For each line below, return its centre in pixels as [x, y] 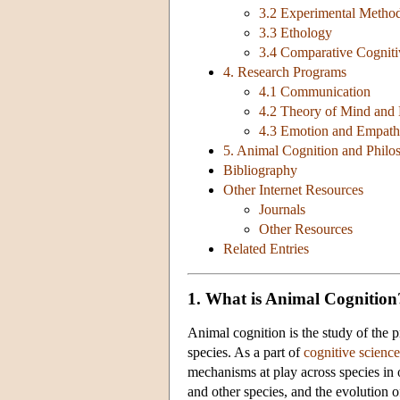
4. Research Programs [285, 72]
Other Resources [306, 229]
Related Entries [266, 249]
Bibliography [260, 171]
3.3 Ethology [296, 33]
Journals [282, 210]
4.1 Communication [315, 92]
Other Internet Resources [293, 190]
